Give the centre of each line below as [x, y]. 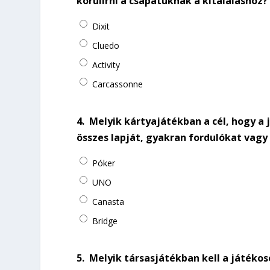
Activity [106, 64]
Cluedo [106, 45]
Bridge [105, 221]
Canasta [108, 201]
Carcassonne [118, 84]
